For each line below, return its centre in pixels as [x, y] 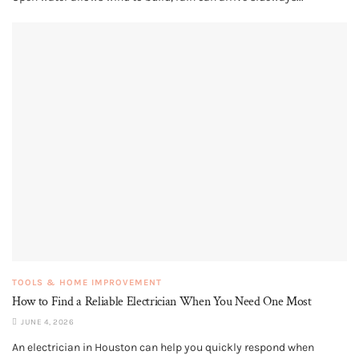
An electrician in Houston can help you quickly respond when [163, 348]
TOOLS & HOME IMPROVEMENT [87, 283]
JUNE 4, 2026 [46, 323]
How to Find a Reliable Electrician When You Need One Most [162, 302]
